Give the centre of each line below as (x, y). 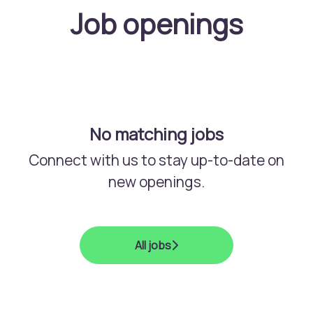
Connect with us (83, 160)
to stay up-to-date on (211, 160)
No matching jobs (156, 134)
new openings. (156, 182)
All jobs (153, 245)
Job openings (156, 23)
